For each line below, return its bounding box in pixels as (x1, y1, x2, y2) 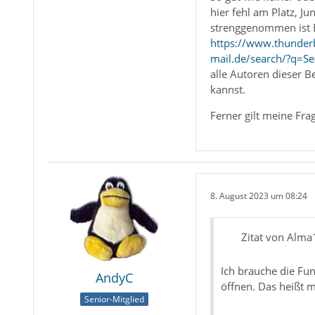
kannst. (210, 82, 245, 97)
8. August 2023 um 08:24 (210, 189, 307, 202)
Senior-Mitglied (84, 292, 145, 305)
